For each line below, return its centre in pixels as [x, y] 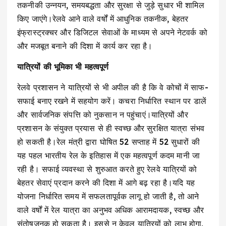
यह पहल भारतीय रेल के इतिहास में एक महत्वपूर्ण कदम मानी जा [108, 155]
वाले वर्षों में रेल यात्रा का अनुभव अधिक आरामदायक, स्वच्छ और [110, 210]
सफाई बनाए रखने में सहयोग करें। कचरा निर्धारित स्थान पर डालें [112, 101]
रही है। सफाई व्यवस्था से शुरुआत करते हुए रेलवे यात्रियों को [107, 169]
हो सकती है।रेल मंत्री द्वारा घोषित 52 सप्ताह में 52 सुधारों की [108, 142]
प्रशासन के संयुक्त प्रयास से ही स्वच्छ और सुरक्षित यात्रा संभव [111, 128]
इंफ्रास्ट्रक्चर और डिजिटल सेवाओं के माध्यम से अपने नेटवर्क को [112, 32]
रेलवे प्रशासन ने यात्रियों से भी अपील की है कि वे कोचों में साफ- [113, 87]
